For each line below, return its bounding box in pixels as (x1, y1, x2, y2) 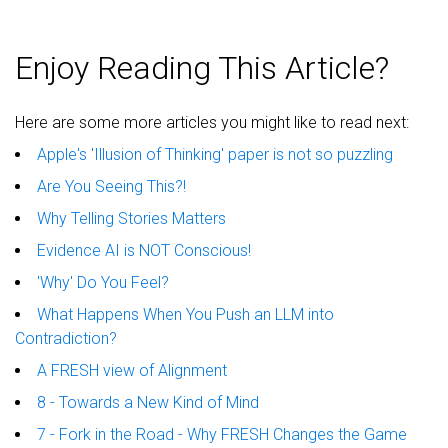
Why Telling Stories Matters (37, 208, 226, 228)
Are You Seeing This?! (37, 176, 186, 196)
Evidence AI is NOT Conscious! (37, 240, 251, 260)
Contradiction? (15, 328, 117, 348)
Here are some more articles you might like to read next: (15, 112, 409, 132)
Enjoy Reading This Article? (15, 48, 389, 87)
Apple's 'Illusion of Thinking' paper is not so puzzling (37, 144, 393, 164)
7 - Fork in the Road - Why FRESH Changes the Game (37, 424, 407, 444)
